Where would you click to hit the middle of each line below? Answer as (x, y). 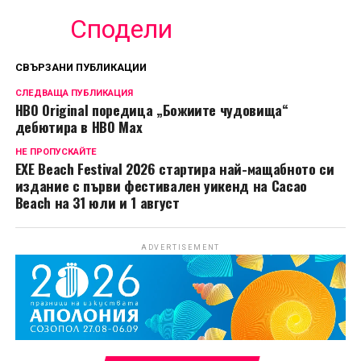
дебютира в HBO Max (79, 127)
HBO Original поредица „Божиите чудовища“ (151, 110)
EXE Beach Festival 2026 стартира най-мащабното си (174, 169)
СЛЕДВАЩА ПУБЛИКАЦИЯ (74, 93)
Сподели (121, 29)
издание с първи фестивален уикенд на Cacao (161, 186)
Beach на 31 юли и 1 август (97, 203)
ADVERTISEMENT (180, 248)
